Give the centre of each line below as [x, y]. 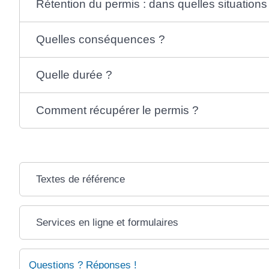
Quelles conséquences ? [101, 39]
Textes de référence [81, 179]
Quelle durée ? [74, 75]
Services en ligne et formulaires [107, 222]
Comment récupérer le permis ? [118, 110]
